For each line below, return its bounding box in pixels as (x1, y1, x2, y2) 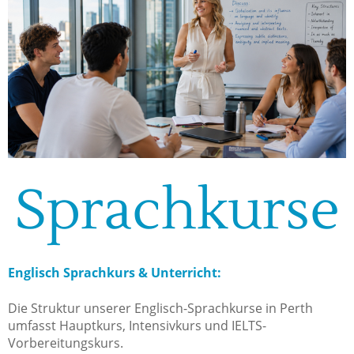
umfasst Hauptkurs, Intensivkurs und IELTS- (8, 317, 266, 335)
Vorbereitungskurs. (8, 334, 123, 352)
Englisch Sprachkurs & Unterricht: (8, 264, 221, 282)
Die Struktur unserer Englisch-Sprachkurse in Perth (8, 299, 313, 318)
